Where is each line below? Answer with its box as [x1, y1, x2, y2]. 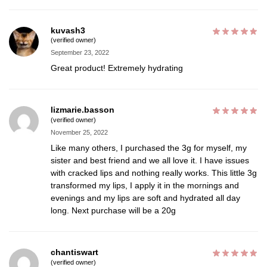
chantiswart [51, 247, 98, 257]
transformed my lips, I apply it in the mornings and [51, 181, 239, 191]
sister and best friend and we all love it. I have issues [51, 156, 249, 166]
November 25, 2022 [51, 129, 108, 136]
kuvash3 [51, 25, 85, 35]
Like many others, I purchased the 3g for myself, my [51, 143, 247, 153]
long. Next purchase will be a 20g [51, 206, 176, 216]
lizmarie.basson [51, 105, 114, 115]
